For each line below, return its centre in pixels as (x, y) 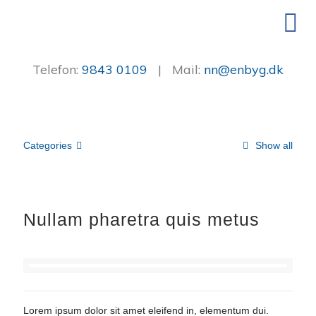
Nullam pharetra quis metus (141, 219)
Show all (273, 145)
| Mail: (176, 69)
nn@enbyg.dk (244, 69)
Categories (48, 145)
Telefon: (57, 69)
